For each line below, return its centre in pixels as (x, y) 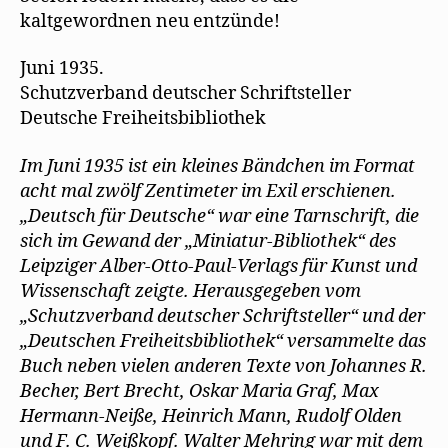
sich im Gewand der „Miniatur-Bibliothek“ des (208, 241)
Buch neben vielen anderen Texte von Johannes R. (223, 366)
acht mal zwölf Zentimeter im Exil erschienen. (208, 191)
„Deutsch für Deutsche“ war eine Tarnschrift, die (219, 216)
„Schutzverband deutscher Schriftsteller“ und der (222, 316)
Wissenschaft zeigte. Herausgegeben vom (190, 291)
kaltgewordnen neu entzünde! (150, 21)
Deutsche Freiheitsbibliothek (143, 119)
